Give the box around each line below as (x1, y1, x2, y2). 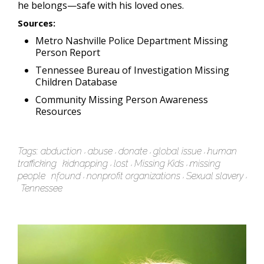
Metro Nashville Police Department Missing (35, 34, 228, 47)
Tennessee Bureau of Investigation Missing (35, 63, 229, 77)
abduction (41, 145, 82, 157)
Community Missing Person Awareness (35, 93, 208, 106)
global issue (153, 145, 202, 157)
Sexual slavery (186, 170, 243, 181)
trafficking (18, 157, 57, 169)
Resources (35, 104, 81, 118)
